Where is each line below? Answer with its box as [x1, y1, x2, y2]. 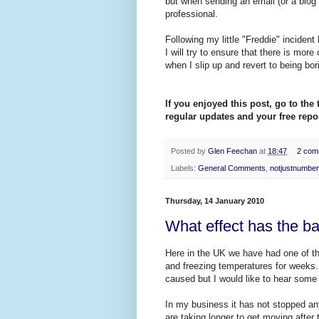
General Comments [198, 164, 266, 173]
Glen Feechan [208, 147, 257, 156]
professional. [165, 9, 218, 20]
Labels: [171, 164, 198, 173]
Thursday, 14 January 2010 [165, 197, 264, 206]
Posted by [171, 147, 208, 156]
